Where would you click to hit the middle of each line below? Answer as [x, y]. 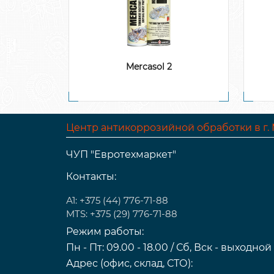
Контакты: [91, 176]
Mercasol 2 [149, 66]
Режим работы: [105, 231]
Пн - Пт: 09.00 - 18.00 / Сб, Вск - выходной [169, 247]
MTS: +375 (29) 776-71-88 [122, 213]
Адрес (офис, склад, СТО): [130, 263]
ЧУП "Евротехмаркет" [121, 154]
